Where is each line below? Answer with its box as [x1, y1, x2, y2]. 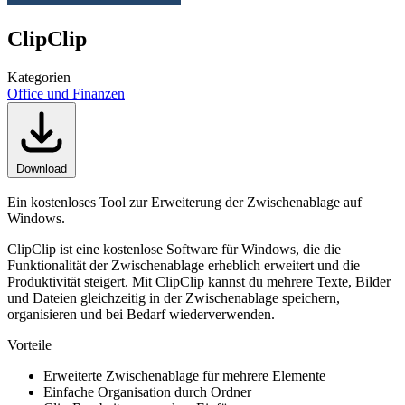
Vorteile [7, 336, 52, 353]
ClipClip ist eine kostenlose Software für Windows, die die [7, 240, 341, 257]
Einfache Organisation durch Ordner [43, 383, 251, 400]
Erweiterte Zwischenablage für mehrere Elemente [43, 367, 325, 383]
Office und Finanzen [7, 85, 125, 101]
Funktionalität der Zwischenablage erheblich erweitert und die [7, 257, 360, 273]
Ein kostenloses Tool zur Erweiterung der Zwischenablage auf [7, 193, 362, 210]
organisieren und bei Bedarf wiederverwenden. [7, 306, 275, 322]
